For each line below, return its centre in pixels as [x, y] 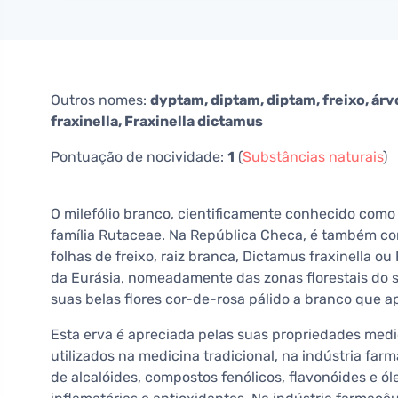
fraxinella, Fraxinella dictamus [157, 121]
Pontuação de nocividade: [139, 156]
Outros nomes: [100, 99]
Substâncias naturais [313, 156]
